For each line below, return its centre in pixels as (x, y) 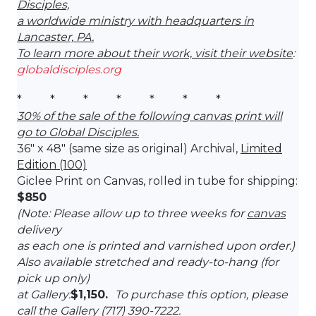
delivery (39, 229)
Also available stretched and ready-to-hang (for (148, 262)
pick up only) (53, 278)
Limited (261, 148)
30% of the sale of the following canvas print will (150, 116)
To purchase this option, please (201, 294)
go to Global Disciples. (78, 132)
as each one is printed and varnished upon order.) (156, 245)
